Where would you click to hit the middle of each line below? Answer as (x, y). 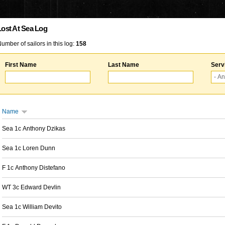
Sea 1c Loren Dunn (29, 148)
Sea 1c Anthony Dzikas (34, 129)
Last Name (124, 65)
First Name (21, 65)
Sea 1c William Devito (32, 207)
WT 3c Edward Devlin (31, 187)
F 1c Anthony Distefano (34, 168)
